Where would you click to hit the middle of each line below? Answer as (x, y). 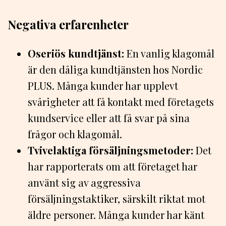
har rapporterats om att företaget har (112, 166)
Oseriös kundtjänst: (76, 53)
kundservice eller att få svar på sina (109, 118)
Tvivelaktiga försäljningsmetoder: (110, 150)
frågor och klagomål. (75, 134)
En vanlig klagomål (169, 53)
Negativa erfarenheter (68, 24)
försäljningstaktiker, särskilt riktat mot (117, 199)
